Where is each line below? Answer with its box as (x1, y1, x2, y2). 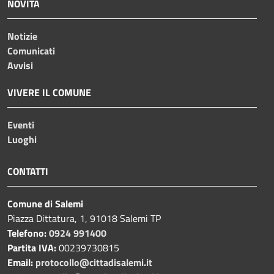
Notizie (7, 29, 37, 44)
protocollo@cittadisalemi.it (35, 255, 152, 270)
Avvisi (7, 58, 33, 73)
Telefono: (7, 226, 49, 241)
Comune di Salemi (7, 196, 83, 212)
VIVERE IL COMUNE (7, 85, 91, 100)
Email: (7, 255, 35, 270)
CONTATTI (7, 164, 48, 179)
